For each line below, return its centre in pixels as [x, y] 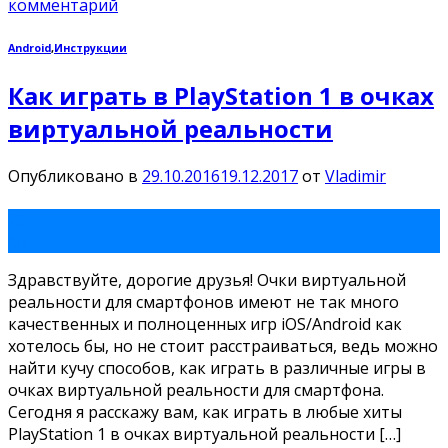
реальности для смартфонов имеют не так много [203, 302]
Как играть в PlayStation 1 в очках [221, 96]
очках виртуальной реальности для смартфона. [196, 390]
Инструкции [90, 47]
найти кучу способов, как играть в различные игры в [217, 368]
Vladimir [355, 176]
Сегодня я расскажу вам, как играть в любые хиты [205, 412]
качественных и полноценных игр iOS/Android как [205, 324]
